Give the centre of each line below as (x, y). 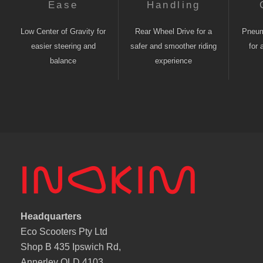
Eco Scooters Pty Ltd (64, 232)
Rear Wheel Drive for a (174, 31)
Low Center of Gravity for (63, 31)
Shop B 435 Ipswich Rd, (71, 247)
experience (174, 61)
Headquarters (51, 216)
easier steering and (63, 46)
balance (63, 61)
